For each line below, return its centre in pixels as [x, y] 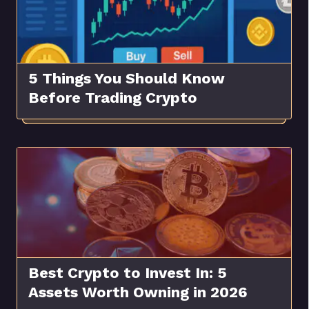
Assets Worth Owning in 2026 [138, 292]
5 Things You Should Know [127, 79]
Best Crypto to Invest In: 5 [128, 273]
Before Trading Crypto [113, 98]
